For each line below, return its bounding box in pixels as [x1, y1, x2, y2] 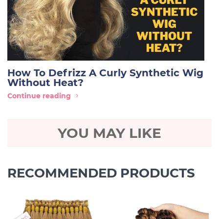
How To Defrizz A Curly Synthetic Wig [7, 67, 203, 79]
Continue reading [7, 91, 71, 100]
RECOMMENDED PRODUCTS [7, 165, 195, 181]
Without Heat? [7, 77, 84, 88]
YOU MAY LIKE [58, 125, 161, 141]
